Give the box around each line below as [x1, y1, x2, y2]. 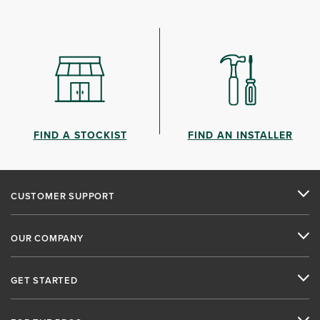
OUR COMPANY [11, 231, 84, 245]
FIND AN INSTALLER [187, 127, 293, 142]
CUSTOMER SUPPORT [11, 189, 115, 203]
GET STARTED [11, 273, 78, 287]
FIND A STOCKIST [33, 127, 127, 142]
